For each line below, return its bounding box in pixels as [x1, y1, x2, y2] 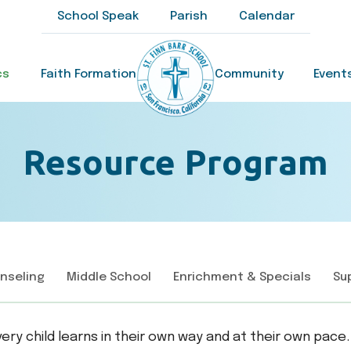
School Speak [56, 10, 139, 23]
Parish [169, 10, 208, 23]
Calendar [238, 10, 295, 23]
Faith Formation [41, 68, 136, 81]
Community [215, 68, 284, 81]
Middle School [67, 271, 151, 284]
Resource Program [23, 143, 328, 181]
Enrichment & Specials [173, 271, 311, 284]
